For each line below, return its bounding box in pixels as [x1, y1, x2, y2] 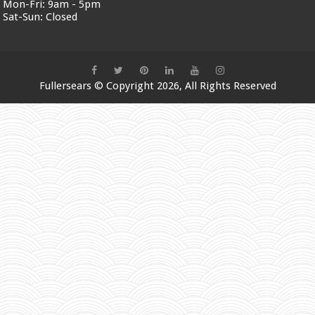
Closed [46, 10, 78, 23]
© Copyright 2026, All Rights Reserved [91, 79, 276, 92]
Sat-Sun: [3, 10, 46, 23]
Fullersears [39, 79, 91, 92]
